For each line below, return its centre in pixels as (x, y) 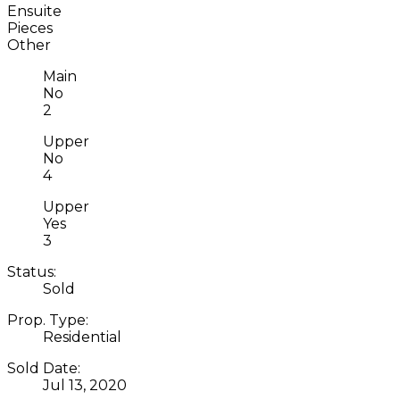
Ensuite (34, 11)
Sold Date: (44, 368)
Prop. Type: (48, 320)
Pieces (30, 28)
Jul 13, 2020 (85, 385)
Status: (32, 271)
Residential (82, 337)
